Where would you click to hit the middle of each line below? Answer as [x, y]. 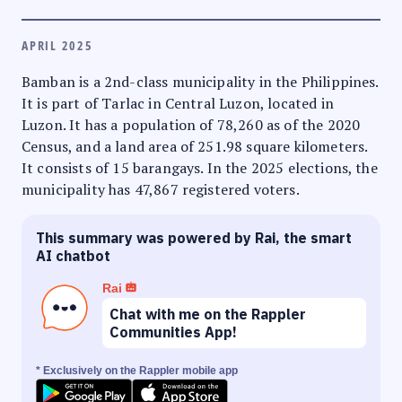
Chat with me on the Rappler [208, 314]
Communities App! [173, 332]
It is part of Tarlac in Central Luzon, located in [178, 103]
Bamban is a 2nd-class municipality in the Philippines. [200, 81]
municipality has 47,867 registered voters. [161, 189]
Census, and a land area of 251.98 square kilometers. [195, 146]
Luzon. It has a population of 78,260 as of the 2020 [191, 124]
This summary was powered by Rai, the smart [194, 237]
